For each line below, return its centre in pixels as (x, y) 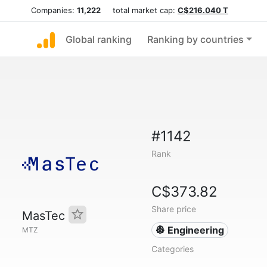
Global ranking (99, 39)
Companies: (54, 10)
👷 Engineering (190, 230)
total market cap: (139, 10)
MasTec (45, 216)
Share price (173, 209)
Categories (172, 249)
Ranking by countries (195, 39)
